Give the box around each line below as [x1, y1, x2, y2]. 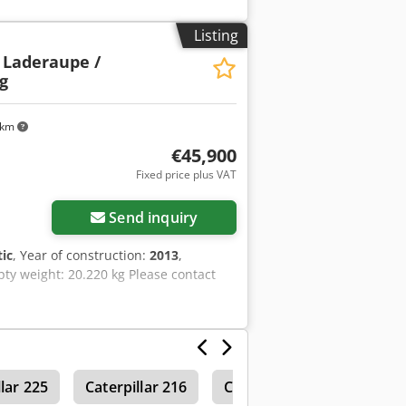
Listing [194, 25, 238, 46]
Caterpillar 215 [224, 377, 326, 398]
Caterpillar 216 [85, 377, 188, 398]
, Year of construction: [13, 246, 150, 265]
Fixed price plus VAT [135, 167, 237, 183]
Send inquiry [109, 208, 198, 228]
